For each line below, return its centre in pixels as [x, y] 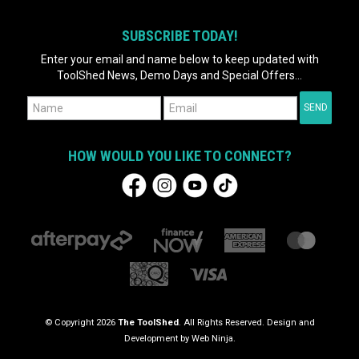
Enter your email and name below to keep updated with [179, 60]
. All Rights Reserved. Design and [246, 323]
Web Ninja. [213, 339]
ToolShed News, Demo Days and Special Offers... [179, 76]
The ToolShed [148, 323]
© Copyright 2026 [81, 323]
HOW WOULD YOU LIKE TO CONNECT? [179, 156]
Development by [157, 339]
